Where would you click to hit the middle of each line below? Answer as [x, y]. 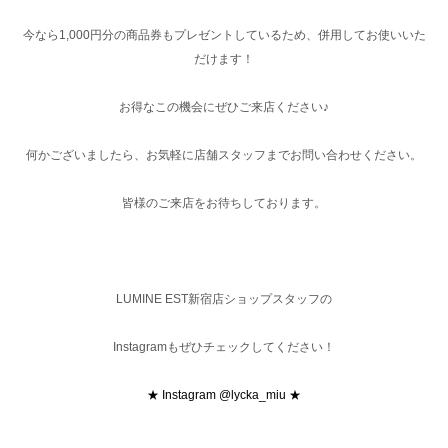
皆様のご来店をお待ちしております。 [224, 202]
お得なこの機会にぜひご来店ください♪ [224, 106]
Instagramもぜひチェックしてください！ [224, 346]
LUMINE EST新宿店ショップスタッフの [224, 298]
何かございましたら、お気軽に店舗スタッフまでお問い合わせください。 [224, 154]
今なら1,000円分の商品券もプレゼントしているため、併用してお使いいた [224, 34]
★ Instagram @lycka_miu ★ [224, 394]
